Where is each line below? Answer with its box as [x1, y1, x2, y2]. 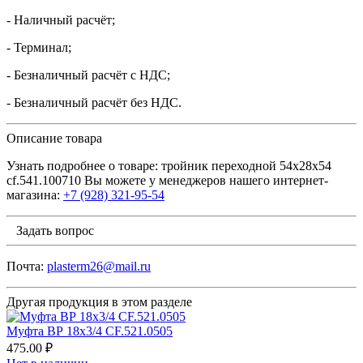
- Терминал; [6, 40, 71, 54]
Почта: [6, 258, 47, 273]
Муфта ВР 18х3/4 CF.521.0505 [6, 323, 173, 338]
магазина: [6, 187, 63, 202]
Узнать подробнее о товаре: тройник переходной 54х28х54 [6, 158, 331, 173]
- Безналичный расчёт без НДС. [6, 95, 181, 109]
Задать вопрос [16, 223, 94, 237]
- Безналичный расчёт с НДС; [6, 67, 170, 82]
